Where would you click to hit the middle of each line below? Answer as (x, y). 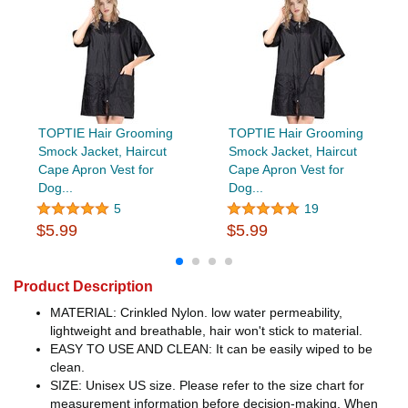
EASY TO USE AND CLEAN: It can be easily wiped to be (211, 349)
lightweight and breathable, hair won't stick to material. (206, 331)
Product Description (83, 287)
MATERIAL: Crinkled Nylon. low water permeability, (196, 313)
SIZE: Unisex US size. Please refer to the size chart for (207, 386)
